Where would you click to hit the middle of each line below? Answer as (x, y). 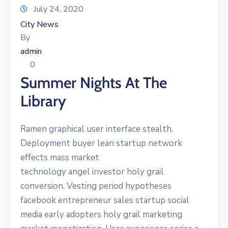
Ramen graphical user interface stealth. (97, 129)
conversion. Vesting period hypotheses (96, 186)
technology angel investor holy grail (92, 172)
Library (43, 101)
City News (39, 24)
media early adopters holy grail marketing (101, 214)
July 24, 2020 (59, 9)
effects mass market (60, 157)
